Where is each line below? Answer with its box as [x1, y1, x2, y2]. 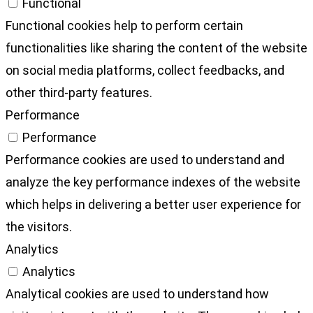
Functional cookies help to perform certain [6, 18, 243, 34]
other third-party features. [6, 85, 152, 101]
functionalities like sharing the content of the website [6, 41, 307, 56]
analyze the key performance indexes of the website [6, 175, 300, 190]
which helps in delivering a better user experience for [6, 197, 301, 212]
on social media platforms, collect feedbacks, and [6, 63, 284, 78]
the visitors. [6, 219, 72, 235]
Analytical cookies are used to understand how [6, 286, 269, 302]
